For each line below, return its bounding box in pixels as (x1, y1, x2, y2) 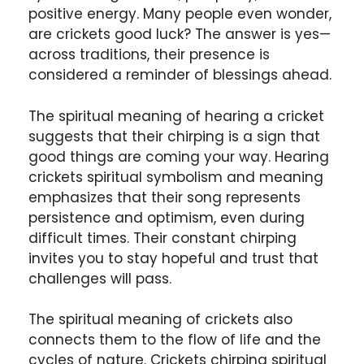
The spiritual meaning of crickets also (28, 310, 292, 330)
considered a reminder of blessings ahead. (28, 65, 331, 85)
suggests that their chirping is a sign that (28, 126, 320, 146)
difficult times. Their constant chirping (28, 227, 297, 248)
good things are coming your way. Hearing (28, 146, 329, 167)
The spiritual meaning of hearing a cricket (28, 106, 324, 126)
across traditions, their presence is (28, 45, 270, 65)
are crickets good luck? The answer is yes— (28, 24, 331, 45)
